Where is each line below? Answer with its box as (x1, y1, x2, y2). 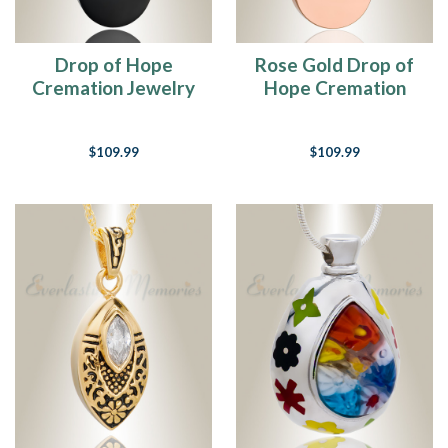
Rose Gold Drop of (255, 52, 414, 76)
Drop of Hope (54, 52, 173, 76)
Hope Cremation (263, 75, 406, 99)
